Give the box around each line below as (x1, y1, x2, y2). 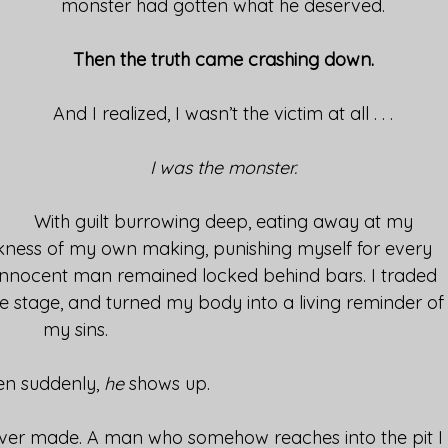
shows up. (124, 371, 210, 395)
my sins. (42, 317, 108, 341)
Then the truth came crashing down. (72, 47, 374, 71)
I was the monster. (149, 155, 297, 179)
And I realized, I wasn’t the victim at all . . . (53, 101, 394, 125)
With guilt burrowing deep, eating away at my (33, 209, 413, 233)
